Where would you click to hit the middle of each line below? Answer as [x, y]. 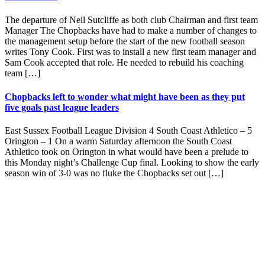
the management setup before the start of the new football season [125, 41]
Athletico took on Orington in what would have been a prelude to [127, 151]
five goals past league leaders [62, 107]
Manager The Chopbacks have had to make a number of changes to [131, 31]
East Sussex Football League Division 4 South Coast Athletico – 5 [128, 130]
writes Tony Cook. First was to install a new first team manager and [130, 52]
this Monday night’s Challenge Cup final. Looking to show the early [132, 162]
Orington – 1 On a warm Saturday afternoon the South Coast [118, 141]
